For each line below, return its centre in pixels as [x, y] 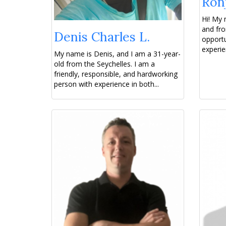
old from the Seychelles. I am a [104, 64]
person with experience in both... [106, 84]
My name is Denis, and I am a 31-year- [117, 54]
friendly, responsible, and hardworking [116, 74]
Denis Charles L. [102, 37]
